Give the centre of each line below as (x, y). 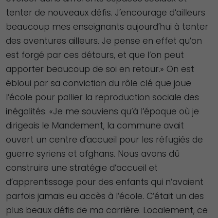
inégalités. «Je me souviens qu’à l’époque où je (102, 111)
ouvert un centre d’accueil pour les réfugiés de (104, 139)
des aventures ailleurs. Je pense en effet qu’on (104, 41)
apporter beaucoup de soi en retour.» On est (100, 69)
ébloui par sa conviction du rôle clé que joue (99, 83)
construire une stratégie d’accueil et (82, 168)
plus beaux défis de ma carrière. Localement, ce (107, 210)
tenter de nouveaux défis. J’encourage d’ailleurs (106, 12)
